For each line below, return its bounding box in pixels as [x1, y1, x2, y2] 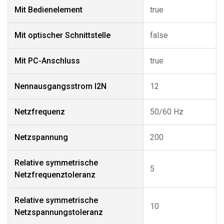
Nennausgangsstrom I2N [14, 81, 106, 91]
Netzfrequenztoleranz [14, 170, 95, 179]
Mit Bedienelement [14, 5, 82, 14]
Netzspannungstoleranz [14, 207, 103, 217]
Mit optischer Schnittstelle [14, 30, 110, 40]
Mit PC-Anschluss [14, 56, 80, 65]
